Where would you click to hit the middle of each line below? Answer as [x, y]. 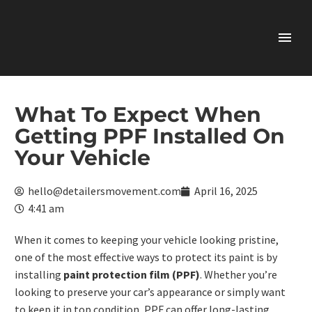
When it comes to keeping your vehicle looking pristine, [147, 240]
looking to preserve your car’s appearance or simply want [150, 292]
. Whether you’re [239, 274]
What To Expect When [138, 115]
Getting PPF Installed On [150, 136]
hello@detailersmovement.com [104, 191]
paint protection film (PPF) [132, 274]
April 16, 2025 [226, 191]
